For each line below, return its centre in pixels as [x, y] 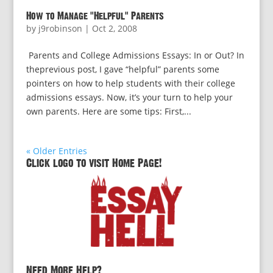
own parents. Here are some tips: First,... [108, 111]
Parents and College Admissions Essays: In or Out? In [135, 55]
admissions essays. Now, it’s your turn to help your [129, 97]
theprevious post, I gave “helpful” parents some [122, 69]
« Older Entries [56, 151]
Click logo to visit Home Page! [94, 163]
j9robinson [60, 28]
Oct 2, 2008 [114, 28]
